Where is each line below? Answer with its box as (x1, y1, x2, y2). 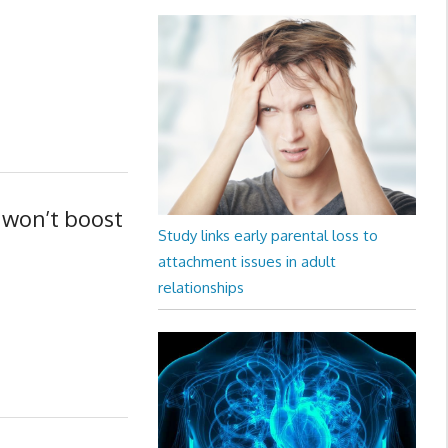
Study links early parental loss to (157, 226, 378, 245)
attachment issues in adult (157, 252, 336, 271)
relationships (157, 278, 244, 297)
